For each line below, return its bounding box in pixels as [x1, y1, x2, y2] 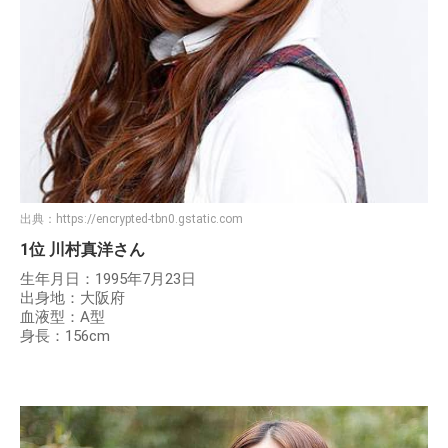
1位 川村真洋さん [20, 240, 145, 260]
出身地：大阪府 [20, 289, 125, 308]
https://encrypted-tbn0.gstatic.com [56, 212, 243, 227]
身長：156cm [20, 327, 110, 346]
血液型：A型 [20, 308, 105, 327]
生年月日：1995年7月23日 [20, 270, 196, 289]
